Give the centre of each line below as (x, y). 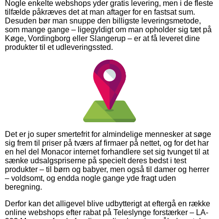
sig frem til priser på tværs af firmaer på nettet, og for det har (107, 143)
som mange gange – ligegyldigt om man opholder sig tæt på (108, 29)
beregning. (23, 187)
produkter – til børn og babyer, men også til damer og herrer (107, 169)
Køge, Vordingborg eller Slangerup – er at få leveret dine (102, 38)
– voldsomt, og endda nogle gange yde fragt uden (90, 178)
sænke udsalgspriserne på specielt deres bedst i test (96, 160)
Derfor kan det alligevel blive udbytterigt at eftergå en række (108, 203)
